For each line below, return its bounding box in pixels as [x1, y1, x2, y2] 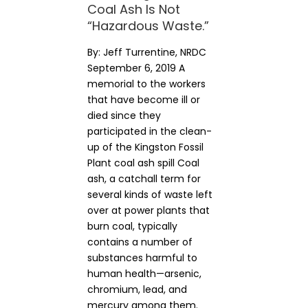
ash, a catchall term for [87, 172, 201, 186]
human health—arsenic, [87, 267, 201, 280]
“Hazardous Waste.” [87, 17, 209, 34]
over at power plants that [87, 203, 210, 217]
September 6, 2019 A [87, 61, 185, 75]
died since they [87, 109, 161, 122]
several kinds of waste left [87, 188, 212, 201]
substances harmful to [87, 251, 197, 265]
